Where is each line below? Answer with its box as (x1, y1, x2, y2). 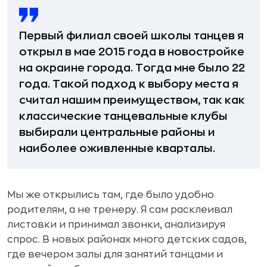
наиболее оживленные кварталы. (19, 142, 215, 154)
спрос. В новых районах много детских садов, (7, 234, 247, 244)
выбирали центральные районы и (19, 126, 215, 138)
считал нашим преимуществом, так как (19, 94, 245, 105)
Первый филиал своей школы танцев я (19, 30, 244, 41)
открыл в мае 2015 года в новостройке (19, 46, 244, 57)
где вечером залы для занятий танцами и (7, 249, 223, 259)
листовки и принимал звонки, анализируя (7, 219, 225, 229)
